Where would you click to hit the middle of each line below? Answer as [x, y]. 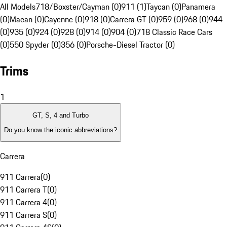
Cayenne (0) [64, 20]
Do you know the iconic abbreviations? [61, 130]
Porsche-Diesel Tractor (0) [130, 45]
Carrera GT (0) [134, 20]
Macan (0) [27, 20]
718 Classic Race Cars [174, 32]
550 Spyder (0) [35, 45]
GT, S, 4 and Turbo [61, 116]
